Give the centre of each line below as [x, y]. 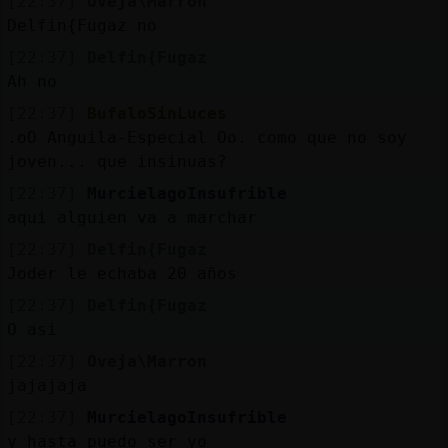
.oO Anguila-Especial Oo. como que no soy [206, 137]
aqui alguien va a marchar [131, 217]
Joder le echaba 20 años [121, 273]
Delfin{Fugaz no [81, 25]
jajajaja [46, 385]
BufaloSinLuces [156, 113]
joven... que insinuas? [116, 161]
